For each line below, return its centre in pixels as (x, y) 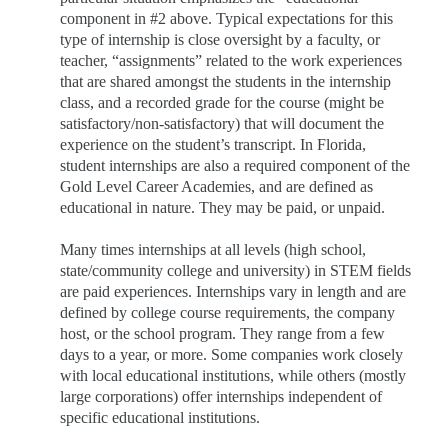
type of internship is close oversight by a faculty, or (220, 39)
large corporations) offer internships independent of (221, 396)
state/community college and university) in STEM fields (235, 270)
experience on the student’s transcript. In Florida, (213, 144)
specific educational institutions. (160, 417)
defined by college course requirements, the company (227, 312)
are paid (87, 291)
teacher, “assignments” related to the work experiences (231, 60)
